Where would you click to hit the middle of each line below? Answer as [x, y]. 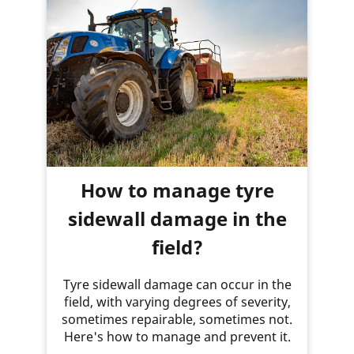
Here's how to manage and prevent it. [177, 336]
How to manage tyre [177, 190]
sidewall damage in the [177, 218]
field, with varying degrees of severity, [177, 301]
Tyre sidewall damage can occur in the [177, 284]
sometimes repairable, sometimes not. [177, 319]
